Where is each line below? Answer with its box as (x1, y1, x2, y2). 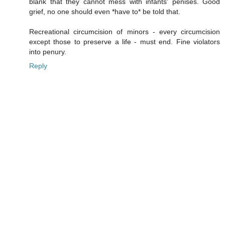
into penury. (29, 48, 66, 56)
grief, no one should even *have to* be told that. (29, 8, 180, 16)
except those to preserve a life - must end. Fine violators (29, 38, 220, 46)
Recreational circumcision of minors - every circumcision (29, 28, 220, 36)
